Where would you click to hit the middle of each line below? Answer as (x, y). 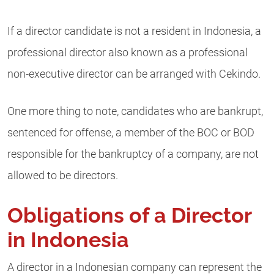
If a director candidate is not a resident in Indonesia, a (134, 31)
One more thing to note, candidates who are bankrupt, (135, 112)
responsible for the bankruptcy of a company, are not (133, 154)
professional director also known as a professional (128, 53)
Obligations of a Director (129, 215)
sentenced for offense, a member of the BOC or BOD (131, 133)
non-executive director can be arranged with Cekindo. (134, 74)
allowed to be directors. (63, 176)
